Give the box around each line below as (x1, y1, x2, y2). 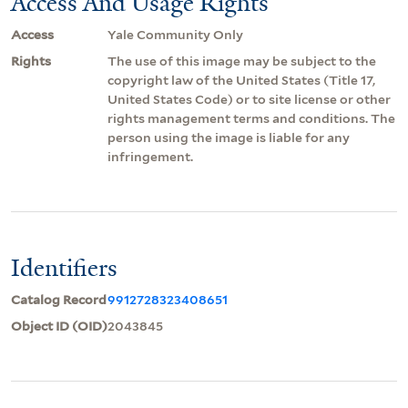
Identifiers (11, 251, 117, 283)
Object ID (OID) (11, 318, 107, 333)
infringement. (107, 148, 193, 164)
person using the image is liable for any (107, 129, 350, 145)
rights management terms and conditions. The (107, 110, 395, 126)
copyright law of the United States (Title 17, (107, 72, 375, 87)
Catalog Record (11, 291, 107, 307)
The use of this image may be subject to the (107, 53, 376, 68)
